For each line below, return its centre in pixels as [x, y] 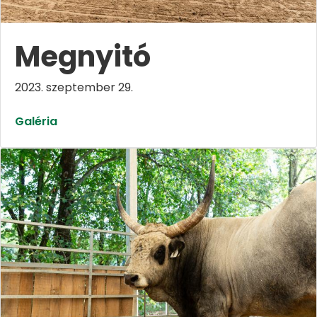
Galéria [36, 121]
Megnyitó [83, 56]
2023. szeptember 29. [74, 87]
